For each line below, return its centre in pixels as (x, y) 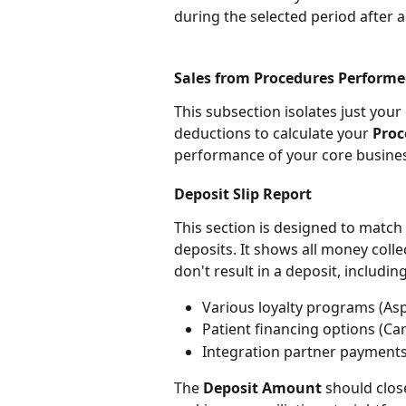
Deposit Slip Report (243, 193)
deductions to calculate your (273, 133)
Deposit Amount (262, 388)
